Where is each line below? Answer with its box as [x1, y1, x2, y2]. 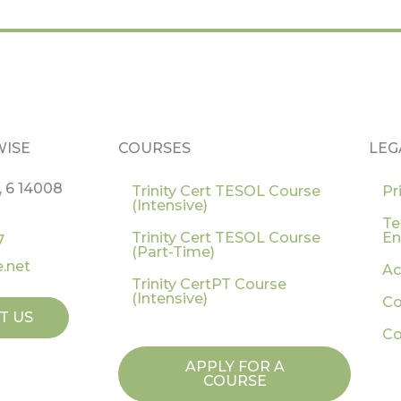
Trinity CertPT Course [132, 276, 286, 293]
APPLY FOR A [184, 358, 285, 375]
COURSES [118, 140, 191, 157]
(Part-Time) [132, 243, 215, 260]
